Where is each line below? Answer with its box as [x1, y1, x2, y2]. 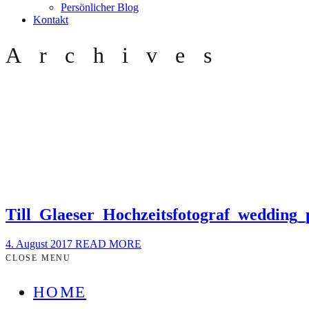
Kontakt [33, 14, 68, 26]
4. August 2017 [6, 237, 75, 250]
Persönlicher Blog [61, 1, 139, 13]
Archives [6, 43, 230, 68]
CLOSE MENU [6, 252, 71, 263]
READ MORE [75, 237, 141, 250]
